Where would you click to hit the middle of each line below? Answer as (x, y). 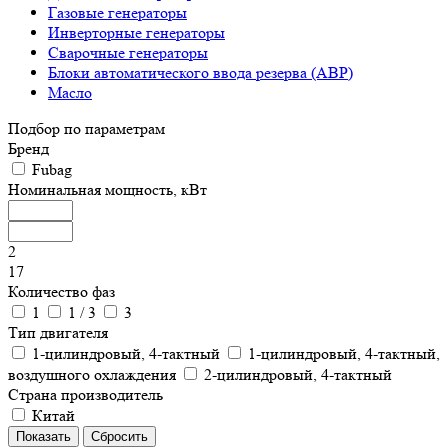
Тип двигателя (58, 333)
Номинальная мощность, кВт (107, 190)
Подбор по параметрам (86, 129)
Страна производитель (85, 395)
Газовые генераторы (117, 13)
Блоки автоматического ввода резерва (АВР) (200, 73)
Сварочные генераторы (128, 53)
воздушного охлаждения (94, 375)
